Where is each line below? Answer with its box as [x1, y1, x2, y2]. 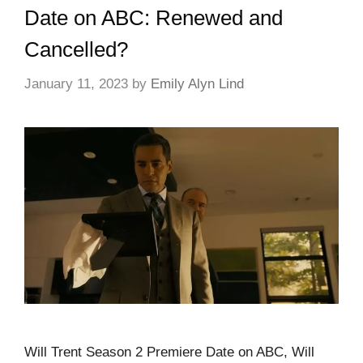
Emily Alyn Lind [151, 76, 244, 92]
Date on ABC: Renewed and [24, 5, 283, 30]
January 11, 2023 [24, 76, 128, 92]
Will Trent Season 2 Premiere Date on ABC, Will [24, 344, 314, 361]
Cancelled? [24, 36, 128, 62]
